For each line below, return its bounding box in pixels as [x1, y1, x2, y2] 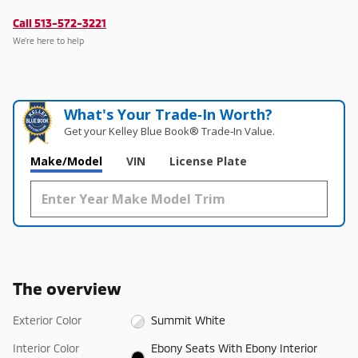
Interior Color [13, 341, 79, 356]
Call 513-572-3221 [13, 15, 106, 30]
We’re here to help [13, 35, 84, 46]
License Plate [169, 153, 247, 169]
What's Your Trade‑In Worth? [64, 104, 273, 124]
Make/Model [30, 153, 102, 169]
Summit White [151, 312, 226, 327]
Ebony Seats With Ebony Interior [151, 341, 318, 356]
